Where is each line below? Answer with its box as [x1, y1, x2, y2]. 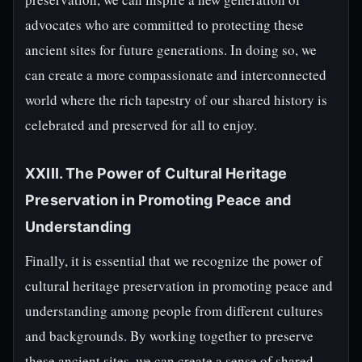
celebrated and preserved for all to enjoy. [25, 116, 257, 134]
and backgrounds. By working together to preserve [25, 326, 314, 345]
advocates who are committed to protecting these [25, 15, 304, 34]
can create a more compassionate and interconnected [25, 65, 326, 84]
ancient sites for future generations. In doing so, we [25, 40, 317, 59]
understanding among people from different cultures [25, 301, 323, 320]
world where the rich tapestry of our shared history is [25, 90, 327, 109]
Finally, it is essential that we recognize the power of [25, 251, 322, 270]
